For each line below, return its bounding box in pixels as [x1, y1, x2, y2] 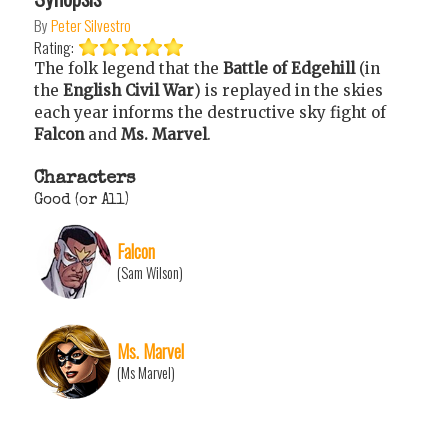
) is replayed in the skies [194, 80, 383, 100]
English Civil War [63, 80, 194, 100]
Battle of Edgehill [223, 58, 359, 78]
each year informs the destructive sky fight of [34, 102, 386, 122]
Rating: [34, 35, 77, 58]
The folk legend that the [34, 58, 223, 78]
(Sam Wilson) [117, 261, 183, 283]
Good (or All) [34, 192, 129, 209]
